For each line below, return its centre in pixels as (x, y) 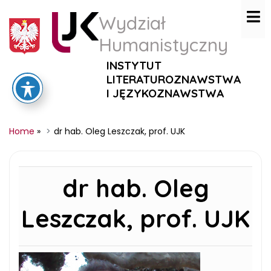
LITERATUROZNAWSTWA (174, 79)
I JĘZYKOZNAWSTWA (165, 93)
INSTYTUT (134, 65)
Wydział (132, 23)
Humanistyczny (163, 45)
